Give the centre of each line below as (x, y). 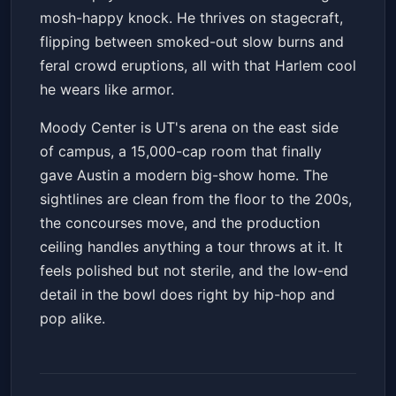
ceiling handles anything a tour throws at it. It (191, 247)
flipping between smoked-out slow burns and (192, 42)
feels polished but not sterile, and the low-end (194, 271)
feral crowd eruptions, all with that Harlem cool (198, 66)
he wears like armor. (107, 90)
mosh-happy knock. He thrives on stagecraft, (191, 18)
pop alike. (72, 319)
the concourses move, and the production (180, 223)
